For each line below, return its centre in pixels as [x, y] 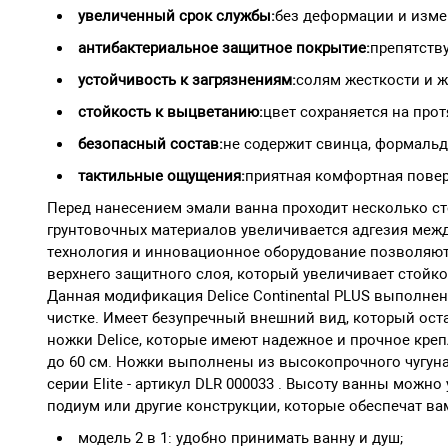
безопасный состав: [150, 143]
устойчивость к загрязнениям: [187, 79]
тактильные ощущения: [161, 175]
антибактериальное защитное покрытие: [224, 47]
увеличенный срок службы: [176, 15]
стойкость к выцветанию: [170, 111]
